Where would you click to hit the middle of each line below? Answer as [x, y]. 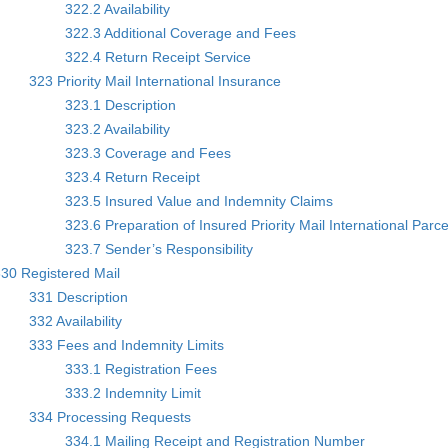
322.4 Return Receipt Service [158, 56]
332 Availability [76, 320]
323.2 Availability [118, 128]
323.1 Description [121, 104]
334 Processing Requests [110, 416]
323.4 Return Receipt [133, 176]
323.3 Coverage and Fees [148, 152]
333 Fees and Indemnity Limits [127, 344]
